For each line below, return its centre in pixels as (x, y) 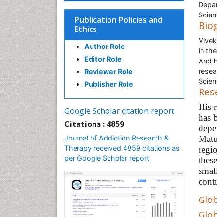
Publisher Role (109, 84)
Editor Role (103, 59)
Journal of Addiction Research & (116, 138)
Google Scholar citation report (119, 111)
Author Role (105, 46)
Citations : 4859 (94, 124)
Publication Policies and (119, 20)
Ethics (86, 29)
